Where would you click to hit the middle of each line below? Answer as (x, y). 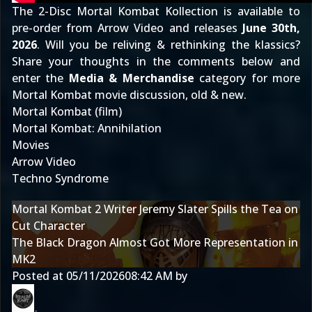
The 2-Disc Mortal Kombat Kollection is (125, 11)
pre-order (37, 28)
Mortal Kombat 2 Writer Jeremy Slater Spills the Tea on (155, 209)
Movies (31, 145)
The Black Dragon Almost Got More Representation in (155, 242)
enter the (40, 78)
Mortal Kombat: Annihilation (87, 128)
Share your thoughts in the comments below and (156, 61)
